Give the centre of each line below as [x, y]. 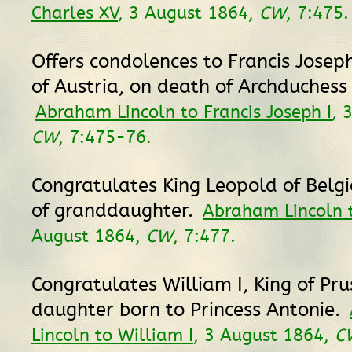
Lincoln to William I [112, 335]
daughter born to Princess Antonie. [189, 310]
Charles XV [75, 13]
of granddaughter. [115, 211]
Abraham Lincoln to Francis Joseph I [183, 112]
